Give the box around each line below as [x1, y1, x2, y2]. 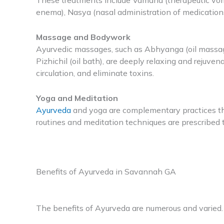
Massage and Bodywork [36, 31, 130, 42]
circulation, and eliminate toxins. [36, 67, 154, 78]
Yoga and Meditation [36, 92, 118, 103]
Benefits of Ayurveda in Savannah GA [36, 166, 176, 176]
